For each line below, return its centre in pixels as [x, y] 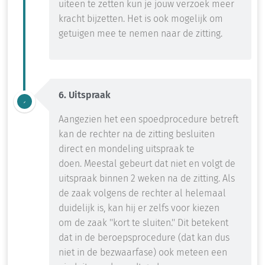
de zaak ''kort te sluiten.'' [124, 223]
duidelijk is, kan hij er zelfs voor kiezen [139, 208]
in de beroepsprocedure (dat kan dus [151, 238]
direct [72, 149]
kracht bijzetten [91, 19]
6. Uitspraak [85, 95]
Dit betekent [203, 223]
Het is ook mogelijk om [175, 19]
